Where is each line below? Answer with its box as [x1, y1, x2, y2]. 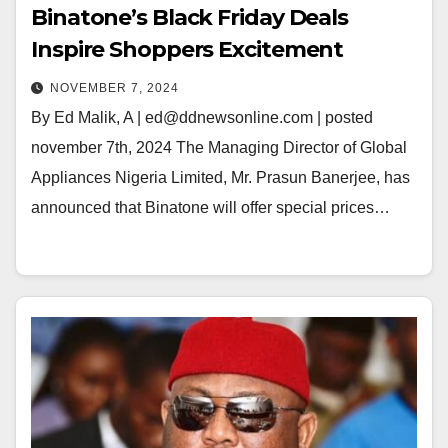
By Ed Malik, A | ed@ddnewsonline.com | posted [31, 109, 373, 126]
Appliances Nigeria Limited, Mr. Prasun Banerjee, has [31, 169, 410, 186]
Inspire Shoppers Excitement [31, 36, 344, 63]
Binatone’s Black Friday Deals [31, 4, 349, 31]
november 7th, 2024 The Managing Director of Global [31, 139, 407, 156]
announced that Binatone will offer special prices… [31, 199, 390, 216]
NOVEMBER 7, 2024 [50, 81, 179, 95]
